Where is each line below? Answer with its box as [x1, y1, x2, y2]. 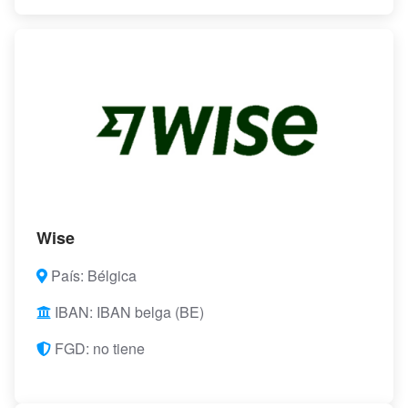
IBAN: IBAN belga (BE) [51, 301, 204, 323]
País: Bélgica [47, 265, 137, 287]
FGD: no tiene [51, 338, 145, 360]
